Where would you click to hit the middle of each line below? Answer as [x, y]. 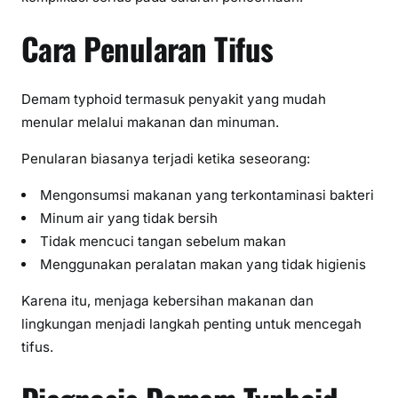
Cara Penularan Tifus [147, 48]
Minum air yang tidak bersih [129, 219]
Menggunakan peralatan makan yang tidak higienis [203, 265]
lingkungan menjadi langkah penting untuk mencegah [191, 324]
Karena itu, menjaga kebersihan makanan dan [167, 301]
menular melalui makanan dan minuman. [150, 122]
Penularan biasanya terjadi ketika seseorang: [166, 158]
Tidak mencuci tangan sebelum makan [163, 242]
